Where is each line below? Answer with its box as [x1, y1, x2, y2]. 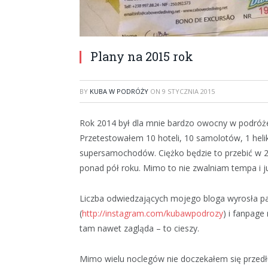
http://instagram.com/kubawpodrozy [82, 207, 223, 219]
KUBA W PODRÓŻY [90, 87, 148, 96]
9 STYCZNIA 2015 [162, 87, 215, 96]
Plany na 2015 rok [90, 48, 193, 64]
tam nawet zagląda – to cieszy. [80, 222, 199, 234]
